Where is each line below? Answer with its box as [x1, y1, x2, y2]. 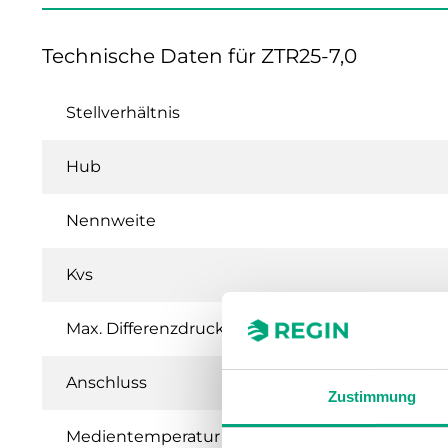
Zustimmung [327, 387, 417, 405]
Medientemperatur [66, 426, 220, 446]
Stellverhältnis [66, 102, 180, 122]
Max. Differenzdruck [66, 318, 225, 338]
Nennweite [66, 210, 156, 230]
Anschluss [66, 372, 147, 392]
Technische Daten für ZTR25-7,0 [42, 43, 357, 68]
